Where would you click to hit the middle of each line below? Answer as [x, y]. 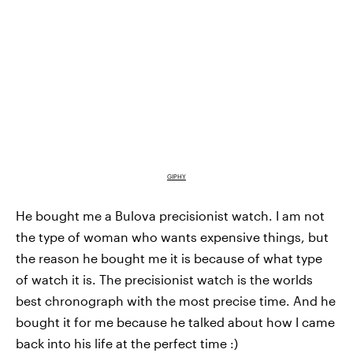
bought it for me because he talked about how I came [175, 322]
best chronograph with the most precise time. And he [176, 301]
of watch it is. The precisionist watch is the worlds [164, 280]
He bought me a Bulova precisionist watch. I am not [170, 216]
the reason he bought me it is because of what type [169, 258]
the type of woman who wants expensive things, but [172, 237]
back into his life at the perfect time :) [127, 344]
